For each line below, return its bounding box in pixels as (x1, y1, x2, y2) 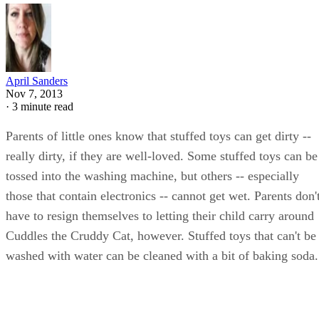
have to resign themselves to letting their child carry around (6, 209, 314, 224)
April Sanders (6, 75, 68, 88)
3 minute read (12, 100, 73, 113)
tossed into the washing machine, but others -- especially (6, 169, 299, 184)
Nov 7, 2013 (6, 88, 63, 100)
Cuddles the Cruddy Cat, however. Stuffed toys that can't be (6, 229, 316, 244)
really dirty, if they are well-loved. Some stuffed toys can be (6, 149, 318, 164)
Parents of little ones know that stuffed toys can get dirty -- (6, 129, 311, 144)
